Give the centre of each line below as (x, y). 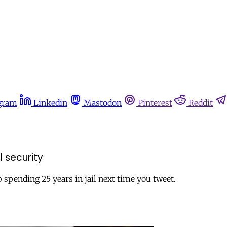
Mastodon (103, 103)
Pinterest (155, 103)
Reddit (201, 103)
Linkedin (50, 103)
